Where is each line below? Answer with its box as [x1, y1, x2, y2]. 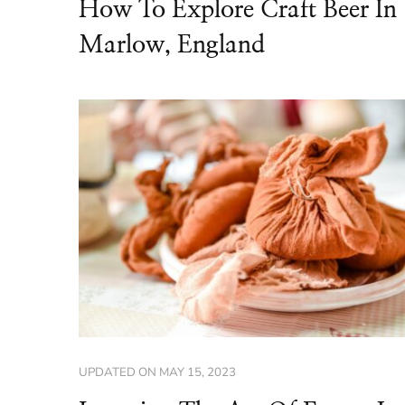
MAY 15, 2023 [159, 363, 236, 381]
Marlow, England [79, 33, 265, 57]
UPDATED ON [79, 363, 159, 381]
